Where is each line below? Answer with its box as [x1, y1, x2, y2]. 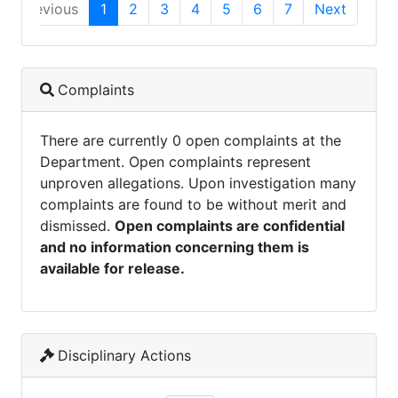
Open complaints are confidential [115, 217, 345, 235]
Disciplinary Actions [58, 346, 191, 365]
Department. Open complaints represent [40, 153, 311, 171]
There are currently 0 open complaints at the [40, 131, 341, 150]
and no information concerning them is [40, 238, 309, 257]
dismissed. [40, 217, 115, 235]
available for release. [40, 259, 185, 278]
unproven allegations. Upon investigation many [40, 174, 356, 193]
